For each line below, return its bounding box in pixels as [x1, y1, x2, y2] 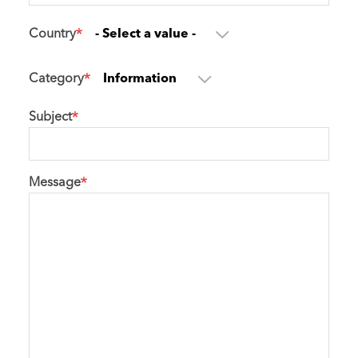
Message [29, 177, 81, 189]
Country [29, 28, 76, 41]
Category [29, 73, 84, 86]
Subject [29, 111, 72, 124]
